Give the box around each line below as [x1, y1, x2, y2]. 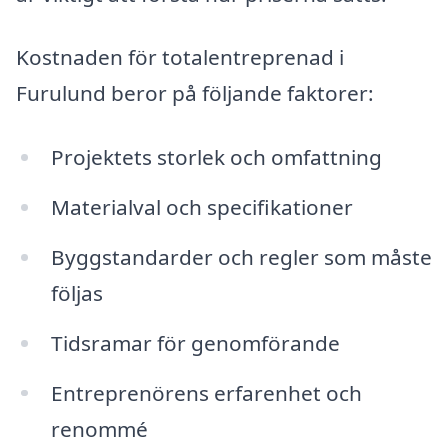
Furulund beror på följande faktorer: [16, 79, 374, 108]
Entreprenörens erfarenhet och [50, 378, 362, 407]
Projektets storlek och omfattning [50, 143, 382, 172]
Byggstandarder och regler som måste [50, 242, 432, 271]
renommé [50, 414, 148, 443]
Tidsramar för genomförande [50, 328, 340, 357]
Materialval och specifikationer [50, 192, 353, 221]
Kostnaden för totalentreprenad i [16, 43, 344, 72]
